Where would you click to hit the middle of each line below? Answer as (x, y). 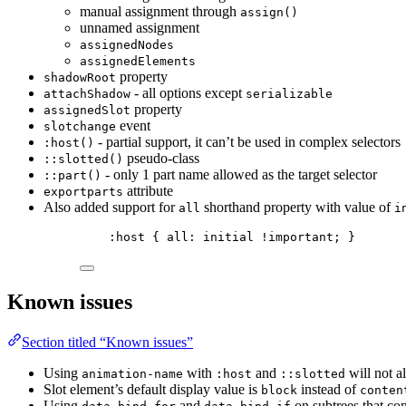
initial (228, 237)
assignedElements (138, 62)
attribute (148, 191)
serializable (289, 94)
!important (297, 237)
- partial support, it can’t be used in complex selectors (247, 142)
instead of (329, 390)
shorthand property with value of (297, 208)
